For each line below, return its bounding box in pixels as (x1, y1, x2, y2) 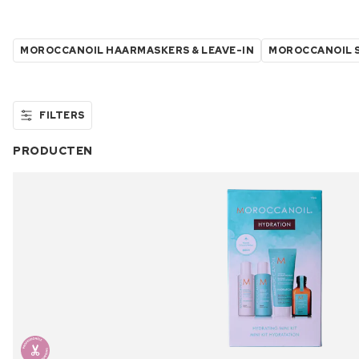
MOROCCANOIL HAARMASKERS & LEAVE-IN (20, 43, 254, 57)
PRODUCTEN (13, 143, 93, 158)
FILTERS (39, 108, 85, 122)
